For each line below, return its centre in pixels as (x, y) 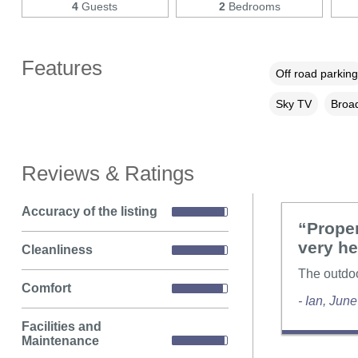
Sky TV (293, 103)
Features (62, 68)
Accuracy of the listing (89, 212)
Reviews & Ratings (107, 173)
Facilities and (61, 326)
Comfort (46, 288)
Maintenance (60, 340)
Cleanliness (57, 250)
